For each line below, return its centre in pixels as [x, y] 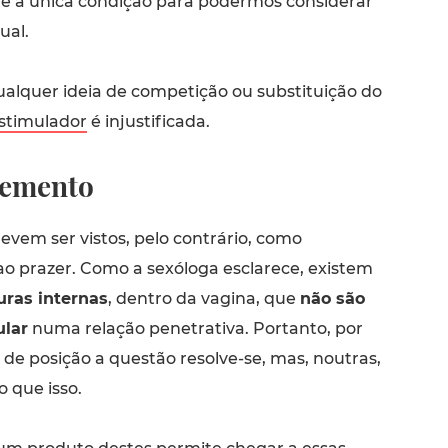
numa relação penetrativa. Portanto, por [195, 328]
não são [332, 298]
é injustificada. [148, 121]
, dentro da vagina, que [203, 298]
